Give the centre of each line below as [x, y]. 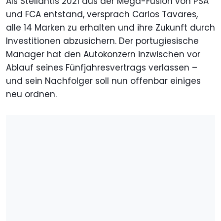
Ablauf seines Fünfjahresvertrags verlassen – [102, 68]
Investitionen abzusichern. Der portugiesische [102, 41]
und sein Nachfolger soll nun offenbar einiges [103, 81]
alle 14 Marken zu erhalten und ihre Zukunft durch [110, 28]
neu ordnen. [31, 94]
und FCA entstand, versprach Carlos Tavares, [102, 15]
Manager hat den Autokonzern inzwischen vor [103, 55]
